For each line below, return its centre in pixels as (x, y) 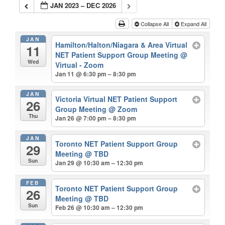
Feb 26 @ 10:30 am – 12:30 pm (99, 207)
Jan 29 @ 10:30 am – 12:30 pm (99, 162)
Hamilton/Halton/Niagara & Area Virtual (122, 44)
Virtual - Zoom (80, 65)
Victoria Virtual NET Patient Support (117, 99)
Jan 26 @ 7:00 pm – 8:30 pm (96, 118)
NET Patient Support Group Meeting (118, 54)
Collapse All (154, 23)
